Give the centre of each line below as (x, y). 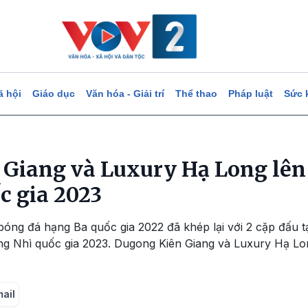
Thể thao (196, 93)
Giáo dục (53, 93)
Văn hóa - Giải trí (125, 93)
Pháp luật (250, 93)
